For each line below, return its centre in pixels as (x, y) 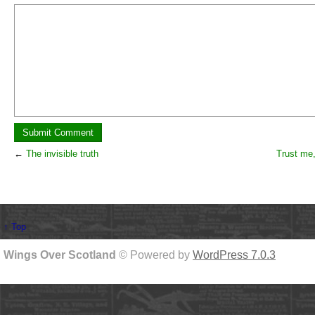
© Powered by (156, 255)
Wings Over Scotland (61, 255)
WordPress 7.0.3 (234, 255)
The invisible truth (62, 154)
